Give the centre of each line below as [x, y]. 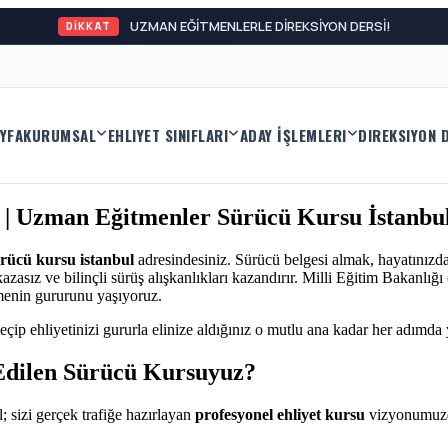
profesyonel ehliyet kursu [280, 414]
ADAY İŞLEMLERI [293, 135]
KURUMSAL [59, 135]
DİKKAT [110, 25]
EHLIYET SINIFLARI [167, 135]
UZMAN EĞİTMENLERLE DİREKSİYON [260, 25]
